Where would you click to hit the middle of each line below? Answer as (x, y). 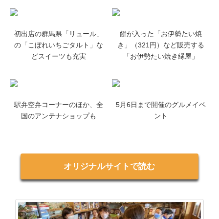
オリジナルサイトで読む (109, 166)
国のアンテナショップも (58, 116)
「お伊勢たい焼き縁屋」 (161, 56)
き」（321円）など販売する (161, 45)
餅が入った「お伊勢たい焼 (161, 34)
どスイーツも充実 (58, 56)
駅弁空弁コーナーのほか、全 (58, 105)
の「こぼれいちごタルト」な (58, 45)
